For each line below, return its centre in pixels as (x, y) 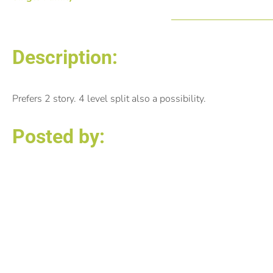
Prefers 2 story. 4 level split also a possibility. (109, 98)
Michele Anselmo (135, 201)
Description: (65, 57)
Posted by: (58, 137)
